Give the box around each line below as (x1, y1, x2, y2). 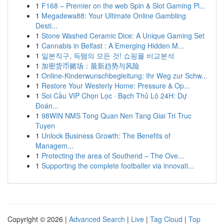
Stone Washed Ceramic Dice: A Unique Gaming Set (41, 30, 204, 40)
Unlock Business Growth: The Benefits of (41, 130, 170, 140)
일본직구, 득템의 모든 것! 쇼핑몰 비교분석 (41, 50, 174, 60)
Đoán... (35, 100, 58, 110)
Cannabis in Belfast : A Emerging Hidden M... (41, 40, 184, 50)
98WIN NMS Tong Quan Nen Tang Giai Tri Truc (41, 110, 191, 120)
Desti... (35, 20, 57, 30)
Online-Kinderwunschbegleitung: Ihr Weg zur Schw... (41, 70, 207, 80)
